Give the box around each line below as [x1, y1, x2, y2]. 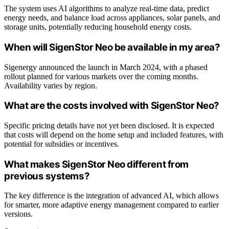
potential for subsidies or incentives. [4, 139, 119, 148]
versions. [4, 210, 33, 219]
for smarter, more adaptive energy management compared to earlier [4, 200, 219, 210]
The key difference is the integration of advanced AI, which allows [4, 191, 219, 200]
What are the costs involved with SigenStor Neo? [4, 100, 220, 112]
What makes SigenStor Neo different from [4, 158, 189, 170]
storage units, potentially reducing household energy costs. [4, 22, 192, 32]
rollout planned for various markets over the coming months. [4, 72, 198, 81]
